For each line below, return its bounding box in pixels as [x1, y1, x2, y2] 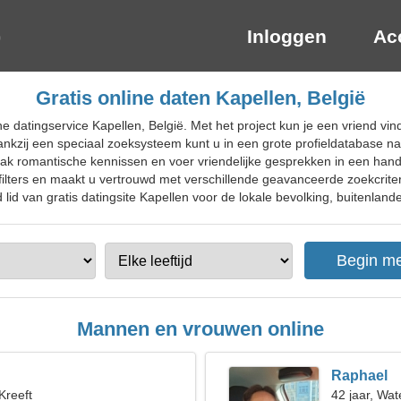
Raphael [331, 368, 388, 383]
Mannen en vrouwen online [77, 318, 324, 340]
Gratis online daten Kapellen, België [36, 87, 365, 109]
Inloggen [247, 26, 327, 47]
